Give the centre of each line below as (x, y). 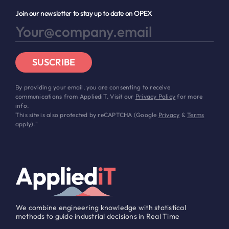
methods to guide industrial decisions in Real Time (97, 216)
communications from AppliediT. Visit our (75, 97)
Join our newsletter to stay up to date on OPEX (84, 14)
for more (189, 97)
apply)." (26, 124)
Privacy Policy (155, 97)
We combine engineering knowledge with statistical (101, 208)
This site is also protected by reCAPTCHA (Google (87, 115)
